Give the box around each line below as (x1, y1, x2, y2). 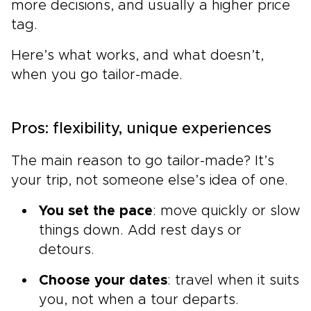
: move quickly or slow (153, 203, 300, 218)
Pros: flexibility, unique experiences (11, 121, 271, 137)
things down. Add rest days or (39, 223, 242, 237)
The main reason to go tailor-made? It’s (11, 153, 274, 168)
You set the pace (39, 203, 153, 218)
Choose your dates (39, 273, 167, 287)
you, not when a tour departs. (39, 292, 239, 307)
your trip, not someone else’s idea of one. (11, 173, 288, 187)
